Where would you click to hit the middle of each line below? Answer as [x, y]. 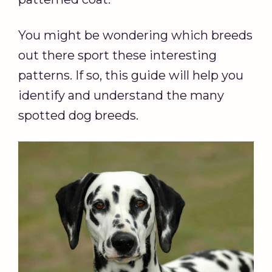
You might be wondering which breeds [135, 35]
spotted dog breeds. [80, 115]
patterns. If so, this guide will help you [131, 75]
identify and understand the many [121, 95]
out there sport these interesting [117, 55]
